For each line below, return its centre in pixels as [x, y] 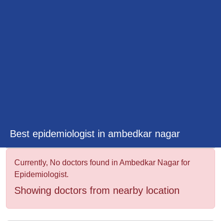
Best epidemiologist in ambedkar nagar [95, 134]
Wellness [31, 15]
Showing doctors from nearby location [97, 191]
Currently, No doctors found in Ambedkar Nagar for [102, 163]
